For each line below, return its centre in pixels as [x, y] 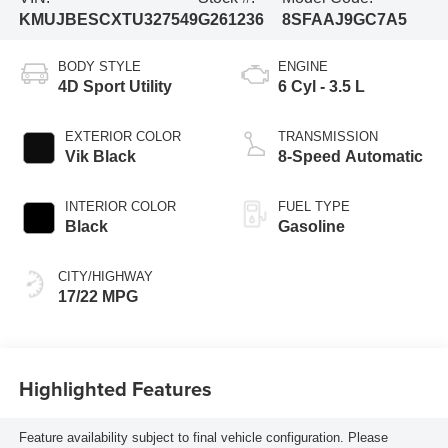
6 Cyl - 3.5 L [321, 87]
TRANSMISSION [328, 137]
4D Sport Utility [114, 87]
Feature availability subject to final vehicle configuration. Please [203, 437]
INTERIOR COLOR [120, 207]
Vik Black [100, 157]
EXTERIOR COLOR [122, 137]
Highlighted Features [115, 388]
